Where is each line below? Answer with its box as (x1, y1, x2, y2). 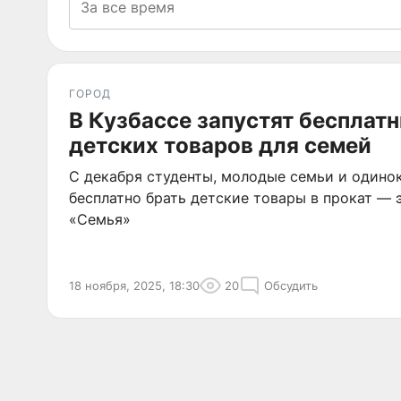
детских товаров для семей (69, 132, 371, 158)
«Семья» (69, 210, 131, 228)
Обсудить (264, 278, 318, 293)
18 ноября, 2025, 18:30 (69, 278, 200, 293)
